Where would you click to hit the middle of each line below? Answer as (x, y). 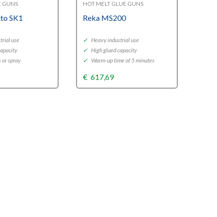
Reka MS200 (104, 18)
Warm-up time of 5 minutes (122, 60)
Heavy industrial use (114, 40)
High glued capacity (113, 50)
